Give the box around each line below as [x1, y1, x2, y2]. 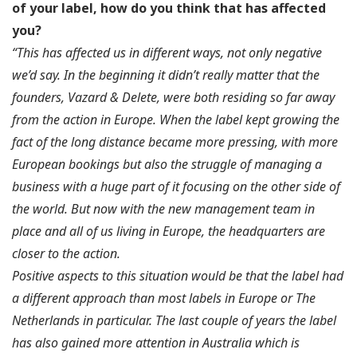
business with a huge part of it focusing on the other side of [12, 178, 340, 196]
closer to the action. [12, 245, 120, 263]
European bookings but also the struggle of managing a [12, 155, 322, 174]
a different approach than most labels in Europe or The [12, 289, 316, 308]
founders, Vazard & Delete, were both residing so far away [12, 88, 335, 107]
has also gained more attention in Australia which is [12, 334, 300, 352]
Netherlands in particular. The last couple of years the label [12, 312, 336, 330]
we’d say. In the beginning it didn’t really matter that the [12, 66, 320, 84]
